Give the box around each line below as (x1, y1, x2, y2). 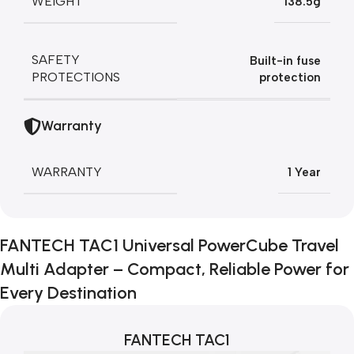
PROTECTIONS (32, 70, 120, 85)
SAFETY (32, 52, 80, 67)
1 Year (288, 165, 321, 179)
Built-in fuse (250, 53, 321, 68)
